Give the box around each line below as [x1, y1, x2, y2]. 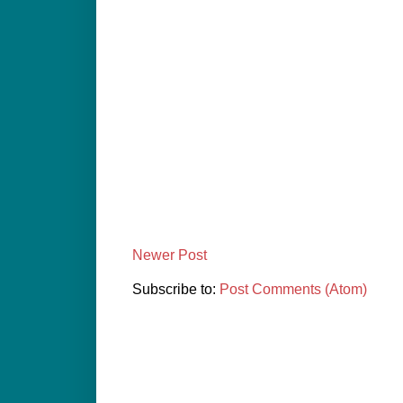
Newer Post [132, 247, 207, 263]
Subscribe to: [132, 282, 219, 297]
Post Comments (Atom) [219, 282, 367, 297]
